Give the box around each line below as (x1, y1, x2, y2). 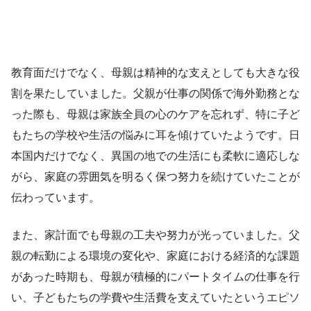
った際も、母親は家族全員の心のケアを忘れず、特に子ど (11, 108, 300, 120)
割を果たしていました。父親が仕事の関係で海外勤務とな (11, 87, 300, 99)
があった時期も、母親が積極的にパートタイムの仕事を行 (11, 270, 300, 283)
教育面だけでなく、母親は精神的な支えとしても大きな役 (11, 66, 300, 78)
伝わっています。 (11, 191, 100, 203)
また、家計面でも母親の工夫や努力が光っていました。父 (11, 228, 300, 241)
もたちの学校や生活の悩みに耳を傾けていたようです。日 (11, 128, 300, 141)
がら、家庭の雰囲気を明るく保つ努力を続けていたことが (11, 170, 300, 183)
